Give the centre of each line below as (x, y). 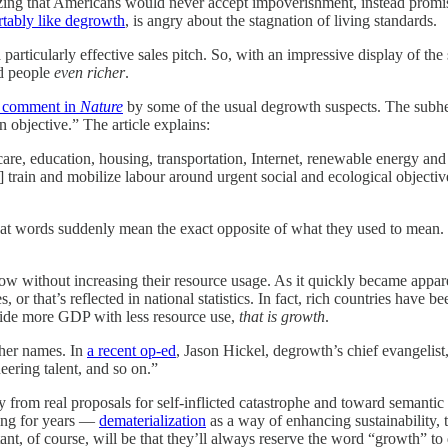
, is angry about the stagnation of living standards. (281, 20)
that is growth (282, 316)
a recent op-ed (131, 350)
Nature (101, 106)
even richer (89, 72)
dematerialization (152, 420)
